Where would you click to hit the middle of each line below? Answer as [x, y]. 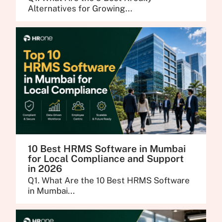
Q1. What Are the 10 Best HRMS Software [109, 181]
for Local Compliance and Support [106, 158]
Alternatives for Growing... [80, 9]
